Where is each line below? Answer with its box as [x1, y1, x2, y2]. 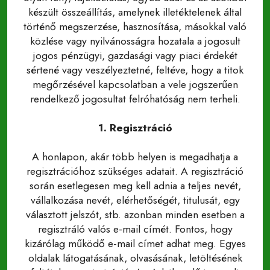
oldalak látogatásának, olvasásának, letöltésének [28, 250, 242, 266]
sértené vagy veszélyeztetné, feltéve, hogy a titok [27, 62, 243, 78]
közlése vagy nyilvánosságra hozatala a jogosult [30, 33, 240, 49]
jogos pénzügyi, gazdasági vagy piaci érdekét [33, 48, 237, 63]
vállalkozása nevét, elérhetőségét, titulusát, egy [30, 192, 240, 208]
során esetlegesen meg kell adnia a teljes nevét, [29, 178, 241, 193]
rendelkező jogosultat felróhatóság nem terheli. [30, 91, 240, 107]
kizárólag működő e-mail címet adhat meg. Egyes [24, 236, 246, 251]
